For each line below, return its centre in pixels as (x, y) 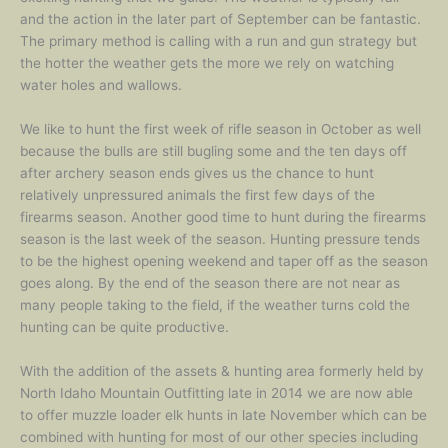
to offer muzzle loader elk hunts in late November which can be (223, 415)
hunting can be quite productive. (124, 327)
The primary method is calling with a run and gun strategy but (218, 41)
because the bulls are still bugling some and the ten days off (213, 151)
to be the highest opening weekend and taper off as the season (224, 261)
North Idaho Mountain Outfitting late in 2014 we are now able (216, 393)
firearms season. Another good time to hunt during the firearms (223, 217)
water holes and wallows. (101, 85)
